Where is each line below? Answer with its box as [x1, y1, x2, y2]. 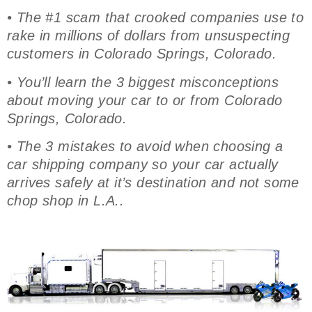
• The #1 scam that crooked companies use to [7, 10, 304, 26]
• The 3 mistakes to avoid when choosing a [7, 138, 283, 154]
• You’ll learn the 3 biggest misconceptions [7, 74, 279, 90]
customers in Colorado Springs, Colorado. [7, 46, 281, 62]
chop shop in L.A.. [7, 192, 125, 208]
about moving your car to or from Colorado [7, 92, 283, 108]
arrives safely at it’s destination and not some [7, 174, 299, 190]
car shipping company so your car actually [7, 156, 279, 172]
